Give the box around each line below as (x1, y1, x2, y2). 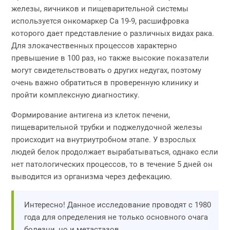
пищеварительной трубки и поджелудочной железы (11, 123, 203, 132)
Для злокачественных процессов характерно (11, 41, 178, 50)
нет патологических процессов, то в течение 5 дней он (11, 160, 213, 169)
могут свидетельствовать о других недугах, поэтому (11, 66, 202, 75)
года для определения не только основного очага (24, 213, 208, 222)
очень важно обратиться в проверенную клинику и (11, 78, 199, 87)
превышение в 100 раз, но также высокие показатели (11, 53, 209, 63)
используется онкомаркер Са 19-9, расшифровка (11, 16, 189, 26)
